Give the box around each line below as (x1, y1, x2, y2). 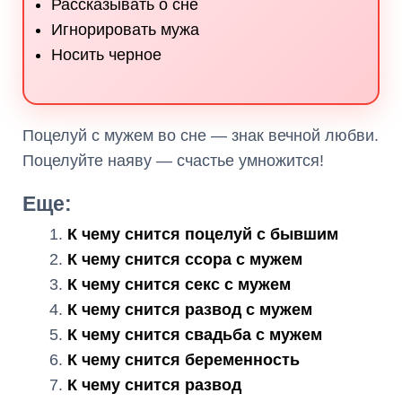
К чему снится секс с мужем (67, 275, 291, 293)
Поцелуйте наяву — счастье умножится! (22, 152, 324, 170)
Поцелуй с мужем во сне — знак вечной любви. (22, 127, 379, 144)
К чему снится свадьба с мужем (67, 326, 322, 344)
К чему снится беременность (67, 351, 300, 369)
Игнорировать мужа (51, 21, 199, 39)
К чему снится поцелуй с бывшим (67, 225, 338, 243)
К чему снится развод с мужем (67, 301, 312, 319)
